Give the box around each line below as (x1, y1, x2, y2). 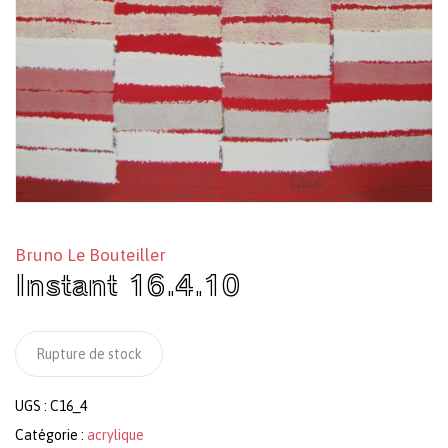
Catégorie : (15, 426, 87, 443)
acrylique (87, 426, 144, 443)
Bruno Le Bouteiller (15, 244, 166, 265)
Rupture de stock (36, 345, 142, 362)
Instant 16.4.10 (15, 263, 241, 304)
